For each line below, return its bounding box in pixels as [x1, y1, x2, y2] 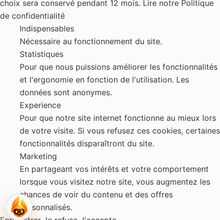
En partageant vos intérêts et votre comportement [20, 164, 209, 174]
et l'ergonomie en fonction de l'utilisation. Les [20, 75, 189, 85]
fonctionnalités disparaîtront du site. [20, 138, 154, 149]
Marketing [20, 151, 57, 162]
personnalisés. [20, 202, 72, 213]
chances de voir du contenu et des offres [20, 190, 173, 200]
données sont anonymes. [20, 87, 112, 98]
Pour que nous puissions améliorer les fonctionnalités [20, 62, 218, 72]
